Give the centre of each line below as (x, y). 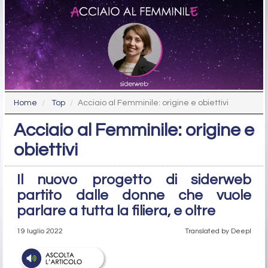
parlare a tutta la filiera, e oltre (116, 211)
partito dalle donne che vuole (134, 196)
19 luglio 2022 (40, 232)
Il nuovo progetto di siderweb (134, 180)
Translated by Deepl (218, 231)
